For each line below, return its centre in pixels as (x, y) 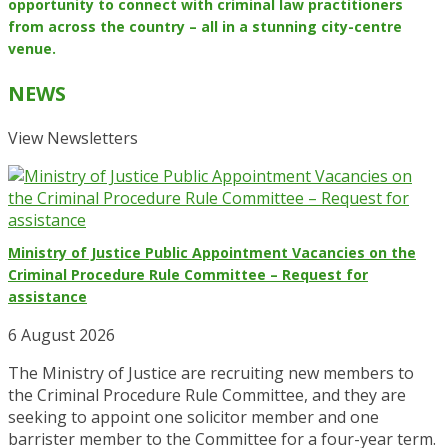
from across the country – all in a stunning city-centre (205, 26)
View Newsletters (73, 137)
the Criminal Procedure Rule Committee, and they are (207, 395)
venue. (32, 48)
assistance (47, 297)
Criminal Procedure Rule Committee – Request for (188, 275)
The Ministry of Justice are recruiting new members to (211, 373)
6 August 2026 (61, 335)
